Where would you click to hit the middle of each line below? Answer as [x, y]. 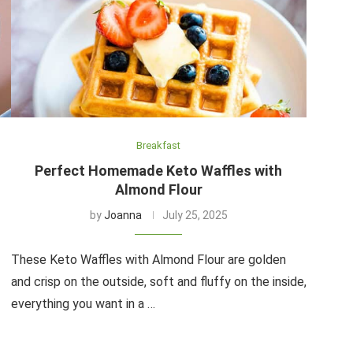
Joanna [123, 215]
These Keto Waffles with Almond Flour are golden [148, 259]
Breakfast [159, 145]
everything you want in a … [83, 303]
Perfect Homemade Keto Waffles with [159, 170]
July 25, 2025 [195, 215]
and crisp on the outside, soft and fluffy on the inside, [158, 281]
